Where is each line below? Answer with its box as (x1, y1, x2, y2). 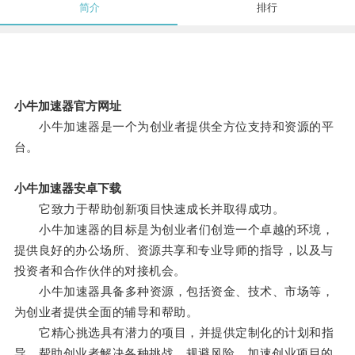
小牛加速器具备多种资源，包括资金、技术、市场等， (13, 284, 334, 299)
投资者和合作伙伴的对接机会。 (13, 264, 186, 278)
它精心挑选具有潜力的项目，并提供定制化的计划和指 (13, 326, 334, 340)
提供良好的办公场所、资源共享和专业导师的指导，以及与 (13, 243, 334, 258)
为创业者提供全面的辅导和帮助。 (13, 305, 199, 319)
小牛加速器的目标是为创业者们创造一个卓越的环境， (13, 223, 334, 237)
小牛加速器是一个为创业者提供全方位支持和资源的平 (13, 120, 334, 134)
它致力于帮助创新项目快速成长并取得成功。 (13, 202, 285, 216)
